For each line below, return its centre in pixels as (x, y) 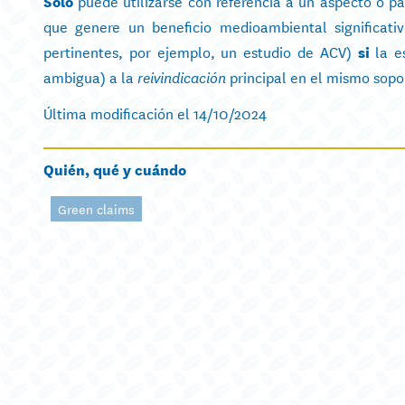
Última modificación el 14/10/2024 (155, 112)
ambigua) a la (90, 76)
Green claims (96, 208)
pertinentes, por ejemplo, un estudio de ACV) (201, 51)
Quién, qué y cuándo (115, 168)
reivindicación (182, 76)
